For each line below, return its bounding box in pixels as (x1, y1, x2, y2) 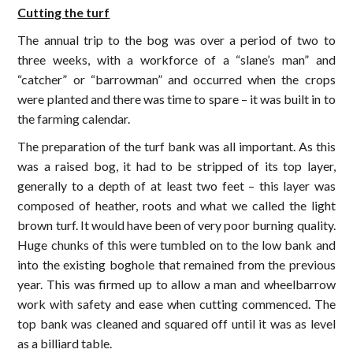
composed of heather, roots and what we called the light (17, 197, 336, 213)
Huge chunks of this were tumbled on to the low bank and (17, 236, 336, 252)
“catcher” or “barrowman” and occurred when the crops (17, 71, 336, 87)
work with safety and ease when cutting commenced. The (17, 295, 336, 311)
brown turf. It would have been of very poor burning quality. (17, 217, 336, 232)
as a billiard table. (17, 335, 113, 351)
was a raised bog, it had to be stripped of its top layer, (17, 158, 336, 173)
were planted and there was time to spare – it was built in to (17, 91, 336, 106)
